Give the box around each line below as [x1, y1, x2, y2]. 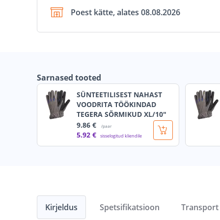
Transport [181, 202, 219, 213]
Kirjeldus [45, 202, 78, 213]
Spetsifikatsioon [100, 202, 160, 213]
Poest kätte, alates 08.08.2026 [71, 7, 180, 18]
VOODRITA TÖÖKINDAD [77, 100, 156, 110]
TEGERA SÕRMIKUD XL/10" [77, 110, 166, 119]
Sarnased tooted [37, 72, 101, 83]
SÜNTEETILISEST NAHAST [77, 90, 162, 100]
